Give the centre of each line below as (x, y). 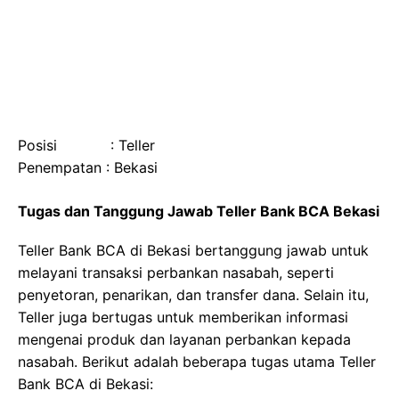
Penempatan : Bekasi (88, 167)
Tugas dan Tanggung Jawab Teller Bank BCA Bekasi (199, 211)
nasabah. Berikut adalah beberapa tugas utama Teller (197, 362)
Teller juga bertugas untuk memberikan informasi (183, 317)
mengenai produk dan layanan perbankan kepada (184, 339)
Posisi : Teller (86, 145)
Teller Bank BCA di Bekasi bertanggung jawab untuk (193, 250)
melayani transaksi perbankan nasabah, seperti (176, 273)
